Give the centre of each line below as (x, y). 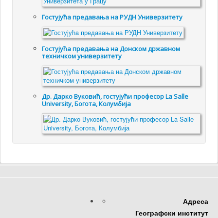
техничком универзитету (82, 56)
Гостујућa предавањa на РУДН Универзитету (112, 17)
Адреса (196, 201)
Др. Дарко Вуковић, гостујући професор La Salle (115, 97)
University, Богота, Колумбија (87, 104)
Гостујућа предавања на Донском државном (111, 49)
